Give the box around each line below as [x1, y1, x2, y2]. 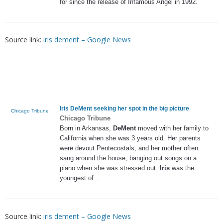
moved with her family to [136, 124, 209, 132]
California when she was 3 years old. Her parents [60, 134, 201, 142]
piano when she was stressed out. [60, 164, 160, 172]
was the [170, 164, 194, 172]
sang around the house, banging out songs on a [60, 154, 197, 162]
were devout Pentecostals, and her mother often [60, 144, 198, 152]
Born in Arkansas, [60, 124, 113, 132]
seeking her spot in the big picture [92, 105, 189, 112]
